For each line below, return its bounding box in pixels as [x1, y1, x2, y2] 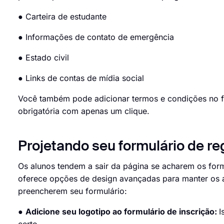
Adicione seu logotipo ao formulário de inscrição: [25, 206, 219, 216]
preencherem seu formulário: [18, 186, 127, 196]
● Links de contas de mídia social [18, 73, 159, 83]
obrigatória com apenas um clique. [18, 106, 149, 116]
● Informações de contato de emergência [18, 32, 189, 42]
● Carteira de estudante [18, 11, 121, 21]
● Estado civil [18, 52, 84, 62]
